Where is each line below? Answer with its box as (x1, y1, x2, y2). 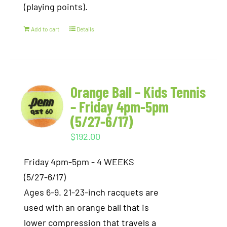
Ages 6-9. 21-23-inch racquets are (24, 186, 159, 198)
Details (77, 25, 95, 32)
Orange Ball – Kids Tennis (70, 83, 206, 101)
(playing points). (24, 1, 88, 12)
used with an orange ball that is (24, 202, 149, 213)
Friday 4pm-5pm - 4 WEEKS (24, 156, 135, 167)
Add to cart (31, 25, 60, 32)
